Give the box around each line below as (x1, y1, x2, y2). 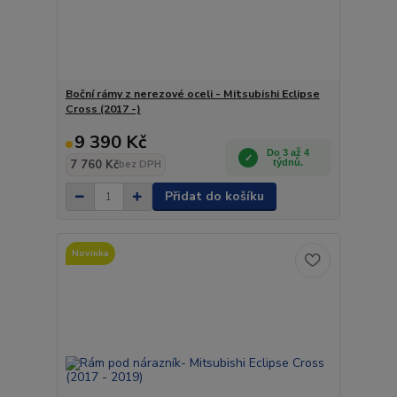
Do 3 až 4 (267, 147, 310, 159)
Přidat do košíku (164, 188, 264, 206)
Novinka (71, 245, 109, 260)
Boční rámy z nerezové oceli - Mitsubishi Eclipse (65, 87, 320, 102)
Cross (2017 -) (65, 102, 141, 117)
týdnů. (273, 157, 304, 168)
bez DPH (118, 158, 161, 172)
